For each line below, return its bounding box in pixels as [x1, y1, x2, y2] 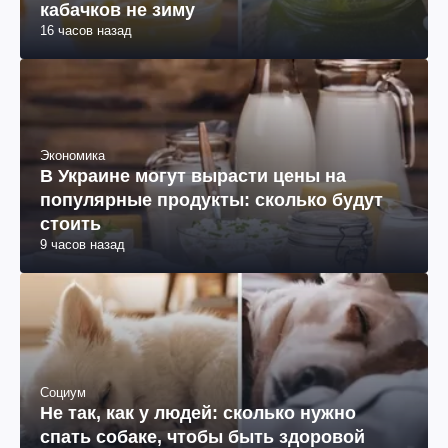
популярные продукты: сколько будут [40, 189, 383, 210]
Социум [40, 384, 86, 400]
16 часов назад [40, 23, 132, 39]
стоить [40, 213, 101, 234]
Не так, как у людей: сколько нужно [40, 402, 356, 423]
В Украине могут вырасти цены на [40, 165, 346, 186]
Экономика [40, 147, 105, 163]
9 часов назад [40, 236, 125, 252]
